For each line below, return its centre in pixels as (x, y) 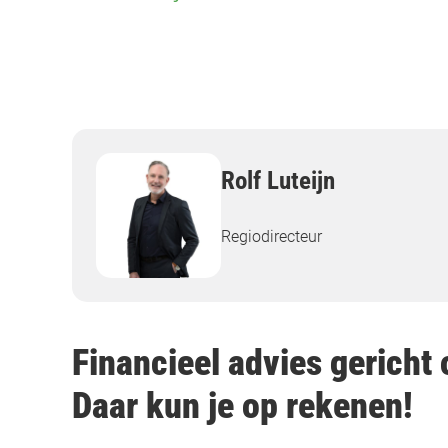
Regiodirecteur (271, 237)
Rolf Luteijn (278, 181)
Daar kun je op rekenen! (242, 405)
